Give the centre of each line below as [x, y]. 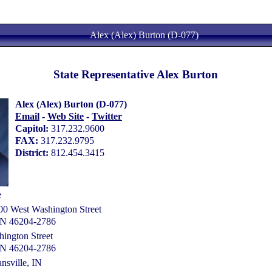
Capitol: [33, 129]
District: [33, 153]
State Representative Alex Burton [136, 75]
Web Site [65, 117]
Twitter [107, 117]
